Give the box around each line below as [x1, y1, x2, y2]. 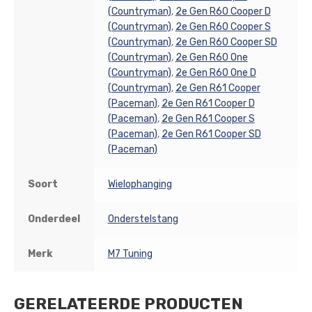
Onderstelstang [107, 212, 178, 225]
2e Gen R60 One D [175, 66, 256, 79]
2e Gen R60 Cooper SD [175, 36, 277, 48]
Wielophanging [107, 178, 172, 190]
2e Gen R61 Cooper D [161, 97, 255, 109]
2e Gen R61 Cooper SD [161, 127, 261, 140]
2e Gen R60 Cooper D [175, 5, 271, 17]
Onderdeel [27, 212, 80, 225]
